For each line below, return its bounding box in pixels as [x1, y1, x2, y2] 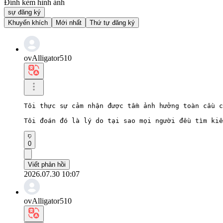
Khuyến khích [8, 18, 48, 26]
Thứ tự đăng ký [90, 18, 135, 26]
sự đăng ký [8, 8, 41, 16]
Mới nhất [56, 18, 82, 26]
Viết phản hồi [28, 160, 66, 168]
